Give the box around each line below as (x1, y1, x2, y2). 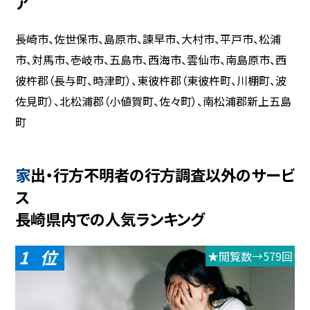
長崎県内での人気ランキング (15, 208, 206, 230)
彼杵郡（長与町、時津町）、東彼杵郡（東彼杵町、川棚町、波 (15, 72, 287, 89)
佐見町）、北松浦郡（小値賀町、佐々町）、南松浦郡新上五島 (15, 93, 292, 110)
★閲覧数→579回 (207, 247, 293, 264)
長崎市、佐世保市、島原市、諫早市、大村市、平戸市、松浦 (15, 30, 282, 48)
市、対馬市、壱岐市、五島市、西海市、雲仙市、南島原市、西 (15, 51, 287, 69)
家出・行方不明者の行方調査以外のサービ (15, 163, 31, 186)
